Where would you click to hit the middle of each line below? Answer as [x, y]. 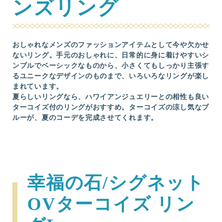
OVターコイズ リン [111, 204]
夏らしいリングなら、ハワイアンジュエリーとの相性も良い [111, 97]
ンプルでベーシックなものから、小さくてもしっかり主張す [111, 65]
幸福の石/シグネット [116, 183]
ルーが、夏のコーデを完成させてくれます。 [85, 117]
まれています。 [38, 86]
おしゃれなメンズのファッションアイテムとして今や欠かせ [111, 45]
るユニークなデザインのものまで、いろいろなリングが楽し [111, 76]
